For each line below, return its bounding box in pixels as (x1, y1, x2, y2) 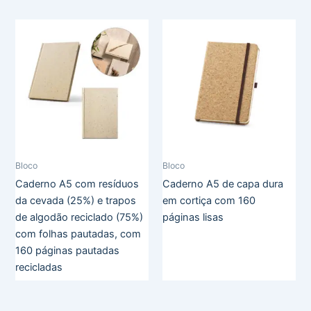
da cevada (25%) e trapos (15, 194, 137, 207)
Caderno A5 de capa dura (162, 177, 283, 190)
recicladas (15, 260, 63, 274)
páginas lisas (162, 210, 224, 224)
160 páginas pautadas (15, 244, 120, 257)
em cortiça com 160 (162, 194, 255, 207)
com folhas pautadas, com (15, 227, 142, 240)
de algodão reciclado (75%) (15, 210, 144, 224)
